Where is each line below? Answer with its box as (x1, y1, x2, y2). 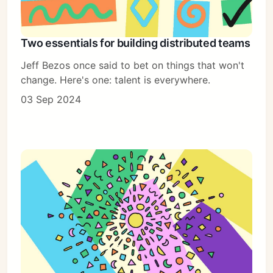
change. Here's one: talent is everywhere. (21, 73, 211, 86)
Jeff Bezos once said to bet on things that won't (21, 58, 245, 71)
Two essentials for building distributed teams (21, 36, 250, 49)
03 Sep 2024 (21, 93, 82, 105)
